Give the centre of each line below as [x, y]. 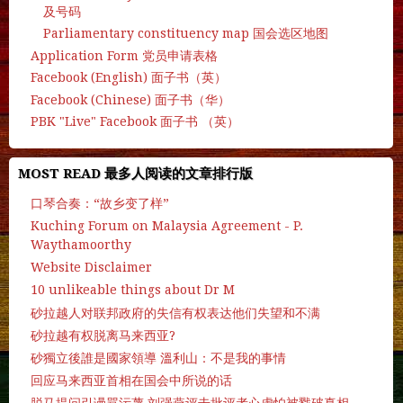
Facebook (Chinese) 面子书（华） [130, 99]
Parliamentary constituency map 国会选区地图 [186, 34]
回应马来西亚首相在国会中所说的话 [131, 381]
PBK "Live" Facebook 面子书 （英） [135, 121]
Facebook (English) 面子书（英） [129, 78]
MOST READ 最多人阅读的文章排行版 [135, 173]
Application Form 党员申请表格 [124, 56]
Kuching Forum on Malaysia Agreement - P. [167, 225]
